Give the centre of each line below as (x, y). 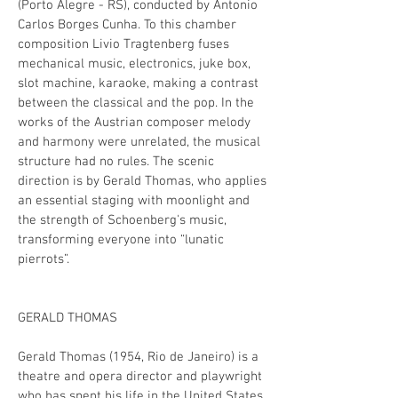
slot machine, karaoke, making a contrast (138, 84)
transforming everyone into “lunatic (121, 240)
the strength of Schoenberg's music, (122, 220)
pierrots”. (44, 259)
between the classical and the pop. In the (136, 103)
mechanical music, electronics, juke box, (134, 64)
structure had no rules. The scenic (116, 162)
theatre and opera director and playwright (140, 377)
